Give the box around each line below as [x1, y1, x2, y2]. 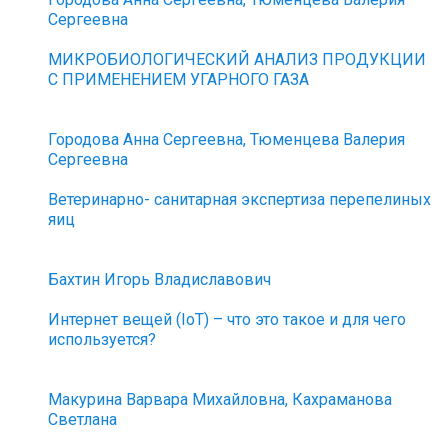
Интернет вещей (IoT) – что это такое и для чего [48, 310, 407, 329]
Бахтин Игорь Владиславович [48, 270, 272, 289]
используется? [48, 330, 157, 349]
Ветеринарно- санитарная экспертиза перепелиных [48, 190, 432, 209]
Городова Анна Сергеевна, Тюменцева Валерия [48, 130, 406, 149]
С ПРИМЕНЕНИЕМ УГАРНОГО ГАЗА [48, 70, 310, 89]
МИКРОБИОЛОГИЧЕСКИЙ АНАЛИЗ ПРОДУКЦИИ [48, 50, 427, 69]
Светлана [48, 410, 118, 429]
